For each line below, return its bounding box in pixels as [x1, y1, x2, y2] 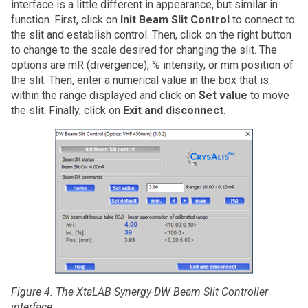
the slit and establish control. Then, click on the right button [11, 28, 291, 42]
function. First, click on [11, 13, 120, 27]
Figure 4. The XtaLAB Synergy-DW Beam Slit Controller [11, 285, 268, 299]
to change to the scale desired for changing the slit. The [11, 43, 277, 57]
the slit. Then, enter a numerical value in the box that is [11, 74, 269, 87]
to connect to [232, 13, 295, 27]
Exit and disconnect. [123, 104, 226, 118]
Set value [199, 89, 247, 102]
